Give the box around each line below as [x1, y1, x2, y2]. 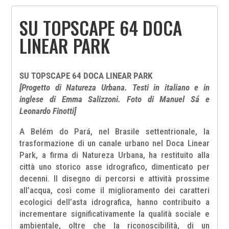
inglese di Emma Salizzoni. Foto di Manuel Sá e [19, 94, 210, 105]
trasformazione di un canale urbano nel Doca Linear [19, 138, 210, 149]
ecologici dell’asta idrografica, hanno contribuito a [19, 197, 210, 208]
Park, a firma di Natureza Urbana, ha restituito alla [19, 150, 210, 161]
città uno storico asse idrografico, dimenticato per [19, 162, 210, 172]
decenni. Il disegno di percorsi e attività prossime [19, 173, 210, 184]
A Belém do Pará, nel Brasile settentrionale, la [19, 126, 210, 137]
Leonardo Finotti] [19, 106, 77, 117]
